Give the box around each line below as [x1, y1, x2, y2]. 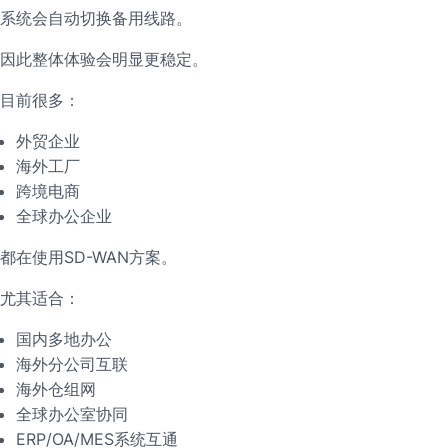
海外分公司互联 [16, 354, 128, 375]
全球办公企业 [16, 206, 112, 227]
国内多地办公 [16, 329, 112, 350]
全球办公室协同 [16, 404, 128, 425]
